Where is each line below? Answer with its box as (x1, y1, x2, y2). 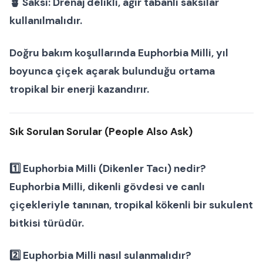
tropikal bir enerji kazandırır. (9, 83, 149, 96)
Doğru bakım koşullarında (9, 46, 138, 60)
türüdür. (41, 217, 84, 230)
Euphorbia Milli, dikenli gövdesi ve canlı (9, 180, 205, 194)
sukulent (209, 198, 253, 212)
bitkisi (9, 217, 41, 230)
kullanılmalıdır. (9, 14, 82, 28)
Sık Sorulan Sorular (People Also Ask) (9, 125, 193, 139)
